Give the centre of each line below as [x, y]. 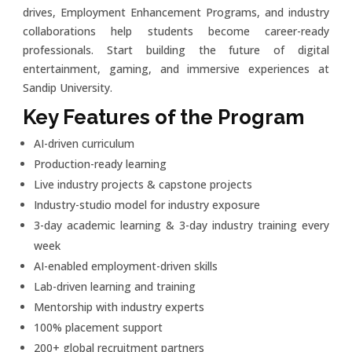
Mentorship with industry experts [119, 306]
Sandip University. [68, 87]
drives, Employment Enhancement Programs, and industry [176, 12]
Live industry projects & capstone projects [143, 184]
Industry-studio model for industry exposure [147, 204]
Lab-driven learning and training [115, 286]
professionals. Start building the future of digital [176, 49]
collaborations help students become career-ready [176, 31]
